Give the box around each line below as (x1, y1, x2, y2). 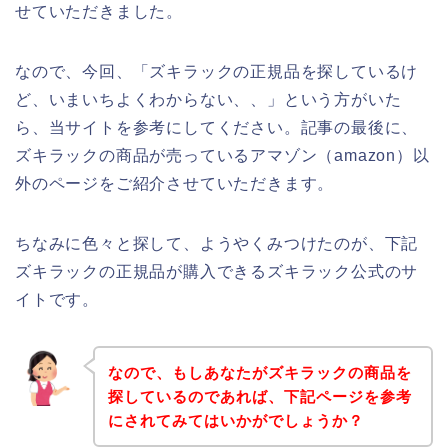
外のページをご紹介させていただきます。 (15, 174, 335, 192)
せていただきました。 (15, 2, 184, 20)
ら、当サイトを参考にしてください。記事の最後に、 (15, 118, 419, 136)
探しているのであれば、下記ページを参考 (107, 387, 412, 405)
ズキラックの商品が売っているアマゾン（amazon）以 (15, 146, 430, 164)
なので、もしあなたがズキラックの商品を (107, 363, 412, 381)
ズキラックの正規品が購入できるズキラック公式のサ (15, 262, 419, 280)
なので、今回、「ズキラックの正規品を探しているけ (15, 62, 419, 80)
